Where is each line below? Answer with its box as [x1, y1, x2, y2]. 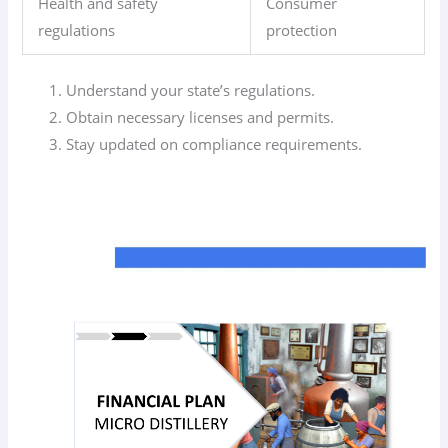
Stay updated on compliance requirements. [66, 134, 363, 155]
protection [266, 20, 338, 41]
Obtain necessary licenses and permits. [66, 107, 335, 128]
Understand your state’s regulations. [66, 80, 316, 101]
